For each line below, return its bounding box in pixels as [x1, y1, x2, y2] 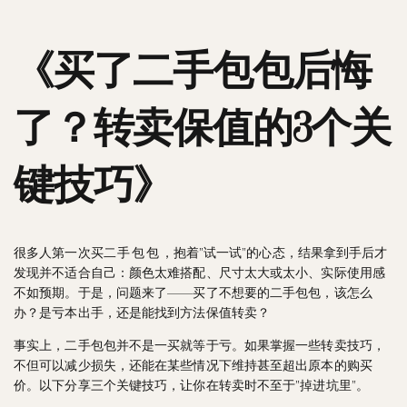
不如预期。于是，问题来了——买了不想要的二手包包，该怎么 [14, 284, 372, 302]
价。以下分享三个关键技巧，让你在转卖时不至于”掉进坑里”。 [14, 377, 369, 394]
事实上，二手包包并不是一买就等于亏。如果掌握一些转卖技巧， [14, 337, 385, 354]
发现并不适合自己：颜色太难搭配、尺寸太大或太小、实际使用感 [14, 264, 385, 282]
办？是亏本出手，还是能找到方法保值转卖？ [14, 304, 271, 322]
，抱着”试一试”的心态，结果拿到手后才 [160, 244, 388, 262]
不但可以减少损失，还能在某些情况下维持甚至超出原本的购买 [14, 357, 372, 374]
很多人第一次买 [14, 244, 104, 262]
